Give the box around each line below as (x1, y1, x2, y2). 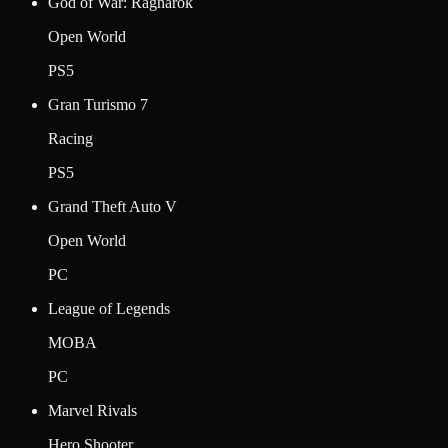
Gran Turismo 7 (48, 95, 148, 113)
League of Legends (48, 299, 170, 317)
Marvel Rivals (48, 401, 137, 419)
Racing (48, 129, 93, 147)
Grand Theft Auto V (48, 197, 177, 215)
